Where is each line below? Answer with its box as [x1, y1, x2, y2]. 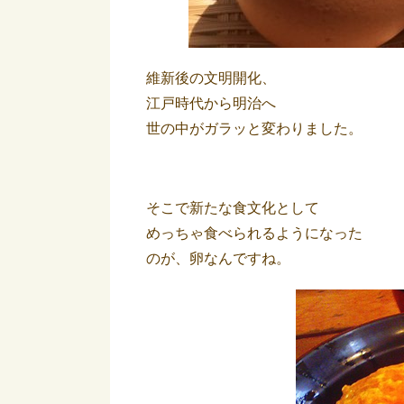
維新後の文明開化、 [146, 70, 276, 86]
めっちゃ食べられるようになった [146, 225, 363, 241]
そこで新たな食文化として [146, 200, 319, 216]
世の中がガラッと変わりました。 [146, 121, 363, 136]
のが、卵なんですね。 [146, 251, 290, 266]
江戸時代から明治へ [146, 96, 276, 111]
